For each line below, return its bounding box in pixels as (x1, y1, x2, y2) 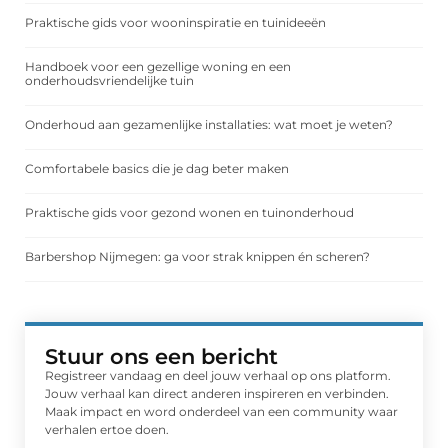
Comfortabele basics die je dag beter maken (25, 161, 289, 177)
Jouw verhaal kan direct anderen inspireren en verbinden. (45, 386, 389, 402)
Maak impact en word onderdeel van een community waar (45, 404, 398, 420)
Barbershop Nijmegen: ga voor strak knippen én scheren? (25, 249, 370, 265)
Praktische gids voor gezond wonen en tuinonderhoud (25, 205, 354, 221)
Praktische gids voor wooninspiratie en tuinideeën (25, 15, 326, 31)
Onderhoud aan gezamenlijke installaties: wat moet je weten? (25, 117, 393, 133)
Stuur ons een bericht (45, 344, 278, 370)
